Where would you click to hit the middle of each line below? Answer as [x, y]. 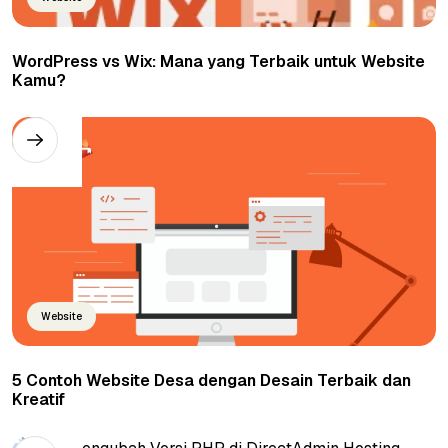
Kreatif [38, 400]
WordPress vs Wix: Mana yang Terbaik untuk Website [218, 62]
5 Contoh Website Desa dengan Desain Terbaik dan [211, 381]
